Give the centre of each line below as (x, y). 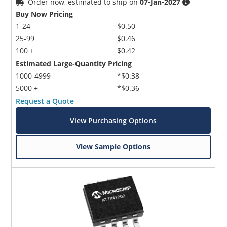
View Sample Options (113, 146)
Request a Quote (45, 101)
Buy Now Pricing (45, 14)
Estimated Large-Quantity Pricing (74, 63)
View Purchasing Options (113, 120)
